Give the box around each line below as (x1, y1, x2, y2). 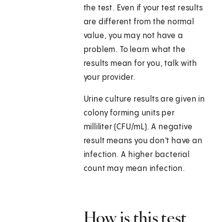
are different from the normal (83, 18, 194, 27)
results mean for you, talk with (83, 59, 197, 68)
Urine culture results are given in (83, 95, 205, 104)
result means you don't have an (83, 137, 203, 146)
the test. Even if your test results (83, 4, 203, 13)
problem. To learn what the (83, 46, 186, 55)
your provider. (83, 73, 136, 82)
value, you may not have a (83, 32, 183, 41)
